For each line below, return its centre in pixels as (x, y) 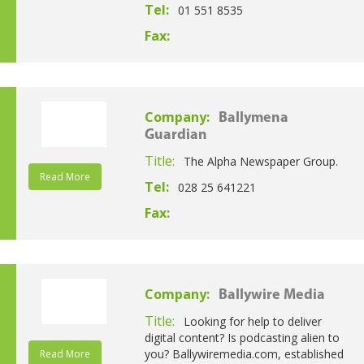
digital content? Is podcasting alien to (242, 337)
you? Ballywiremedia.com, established (244, 353)
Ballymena (253, 118)
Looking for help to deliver (252, 321)
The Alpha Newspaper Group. (260, 161)
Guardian (175, 135)
